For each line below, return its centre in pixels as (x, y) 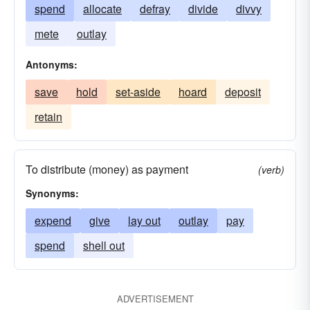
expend (53, 220)
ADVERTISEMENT (155, 299)
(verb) (271, 170)
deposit (243, 92)
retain (48, 117)
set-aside (138, 92)
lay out (144, 220)
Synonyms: (52, 193)
